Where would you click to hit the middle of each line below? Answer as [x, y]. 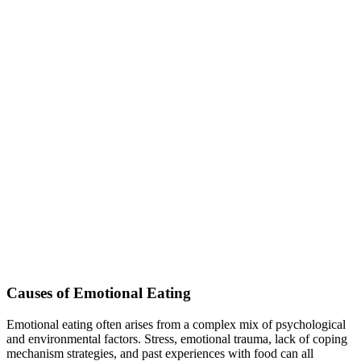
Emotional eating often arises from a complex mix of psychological [176, 324]
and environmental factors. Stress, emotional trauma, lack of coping [177, 338]
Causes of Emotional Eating [99, 293]
